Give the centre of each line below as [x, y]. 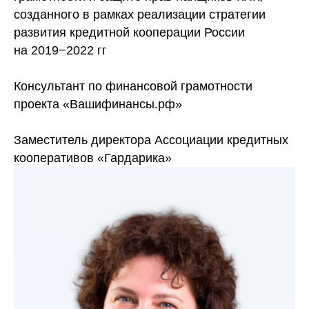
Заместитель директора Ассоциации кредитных [151, 140]
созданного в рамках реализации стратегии [140, 14]
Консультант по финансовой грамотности [133, 86]
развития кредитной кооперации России [129, 32]
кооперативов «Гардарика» [93, 158]
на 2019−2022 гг [60, 50]
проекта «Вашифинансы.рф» [98, 104]
